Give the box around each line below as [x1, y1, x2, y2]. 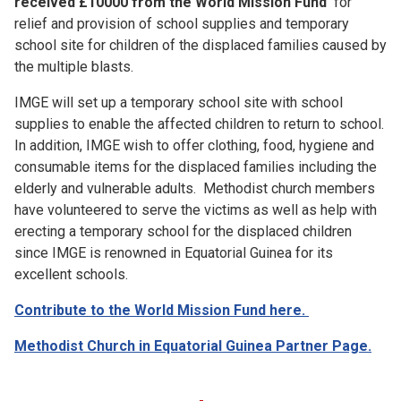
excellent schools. [14, 266, 182, 283]
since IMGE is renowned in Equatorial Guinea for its [14, 244, 333, 261]
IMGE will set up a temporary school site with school [14, 94, 343, 111]
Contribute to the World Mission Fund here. [14, 302, 309, 319]
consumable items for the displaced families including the [14, 158, 377, 175]
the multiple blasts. [14, 58, 133, 75]
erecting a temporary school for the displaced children [14, 223, 352, 240]
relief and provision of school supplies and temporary [14, 15, 349, 32]
